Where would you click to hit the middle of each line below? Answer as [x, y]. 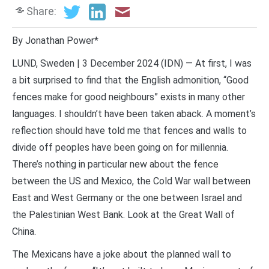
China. [24, 232]
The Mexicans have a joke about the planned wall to [122, 255]
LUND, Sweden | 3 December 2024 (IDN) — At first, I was [132, 64]
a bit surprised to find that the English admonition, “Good [130, 80]
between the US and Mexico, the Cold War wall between [131, 181]
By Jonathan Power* [55, 41]
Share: [41, 12]
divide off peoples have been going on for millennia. [120, 148]
